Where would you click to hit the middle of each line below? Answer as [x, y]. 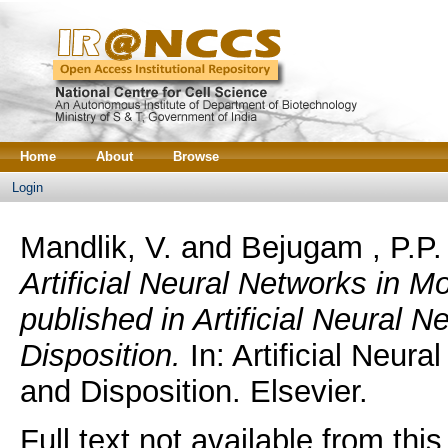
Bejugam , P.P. [341, 247]
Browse [196, 156]
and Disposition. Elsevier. [193, 391]
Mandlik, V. [95, 247]
